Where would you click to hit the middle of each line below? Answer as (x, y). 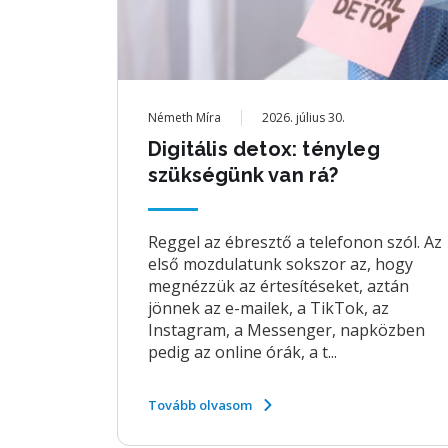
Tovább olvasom (200, 405)
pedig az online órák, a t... (242, 352)
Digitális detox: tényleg (264, 149)
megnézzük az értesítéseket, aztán (278, 286)
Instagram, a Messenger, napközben (286, 330)
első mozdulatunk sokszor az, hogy (280, 264)
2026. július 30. (303, 117)
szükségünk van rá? (243, 175)
